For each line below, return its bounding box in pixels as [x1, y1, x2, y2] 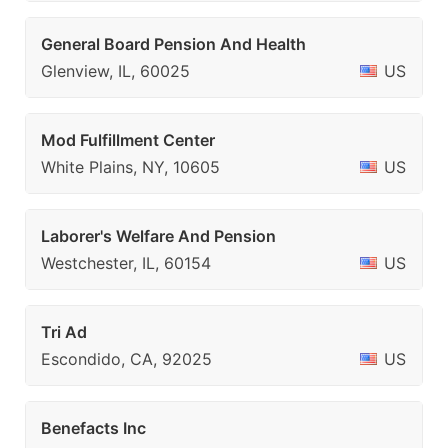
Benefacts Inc [41, 418, 146, 438]
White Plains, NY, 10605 [41, 157, 220, 177]
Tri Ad [41, 322, 87, 342]
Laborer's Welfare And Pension [41, 226, 276, 246]
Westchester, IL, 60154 [41, 253, 211, 273]
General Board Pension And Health [41, 34, 306, 54]
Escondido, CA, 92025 [41, 349, 212, 369]
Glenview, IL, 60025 [41, 61, 190, 81]
